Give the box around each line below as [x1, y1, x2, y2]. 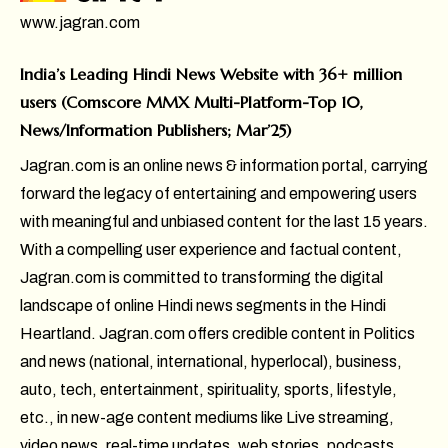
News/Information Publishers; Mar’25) [20, 119, 291, 140]
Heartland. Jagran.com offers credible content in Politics [20, 324, 415, 342]
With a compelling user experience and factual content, [20, 240, 402, 258]
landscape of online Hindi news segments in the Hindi [20, 296, 386, 314]
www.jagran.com [20, 13, 140, 31]
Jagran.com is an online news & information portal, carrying [20, 156, 428, 174]
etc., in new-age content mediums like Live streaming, [20, 408, 394, 426]
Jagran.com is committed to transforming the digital [20, 268, 383, 286]
